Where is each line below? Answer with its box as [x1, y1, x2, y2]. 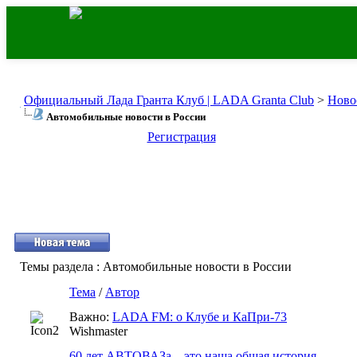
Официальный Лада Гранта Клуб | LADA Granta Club [24, 93, 314, 107]
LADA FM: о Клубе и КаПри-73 [112, 310, 287, 324]
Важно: [69, 310, 112, 324]
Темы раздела [20, 260, 93, 273]
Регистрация [147, 130, 216, 143]
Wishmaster [69, 324, 127, 338]
